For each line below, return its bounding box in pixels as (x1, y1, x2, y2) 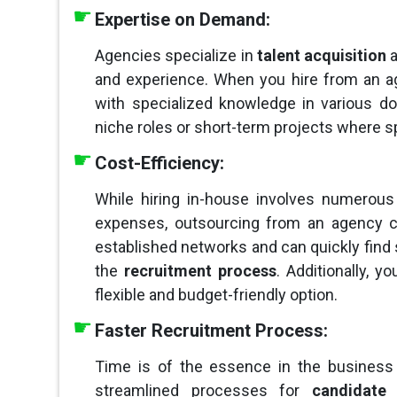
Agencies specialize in (95, 46, 257, 66)
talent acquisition (256, 46, 387, 66)
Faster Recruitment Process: (95, 320, 329, 342)
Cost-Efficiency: (95, 152, 225, 175)
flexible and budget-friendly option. (95, 285, 339, 305)
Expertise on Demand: (95, 9, 271, 31)
